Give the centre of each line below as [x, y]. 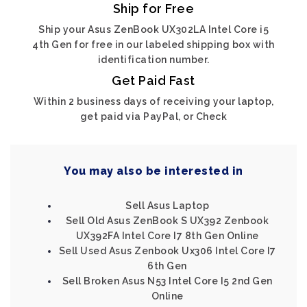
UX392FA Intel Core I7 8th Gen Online [167, 236]
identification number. [153, 60]
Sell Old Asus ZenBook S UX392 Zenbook [167, 221]
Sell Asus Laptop [167, 206]
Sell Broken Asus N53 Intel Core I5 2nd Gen [167, 281]
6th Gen [167, 266]
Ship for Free [153, 9]
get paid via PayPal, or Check [153, 116]
